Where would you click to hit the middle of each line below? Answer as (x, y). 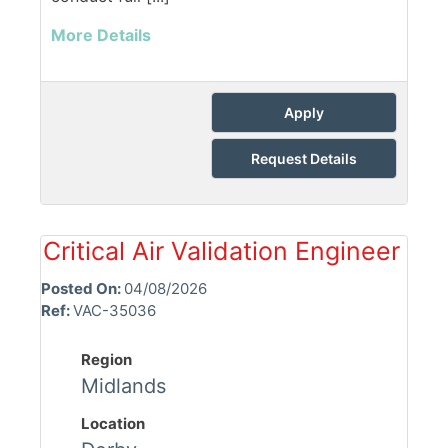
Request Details (304, 159)
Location (113, 424)
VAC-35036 (114, 311)
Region (106, 360)
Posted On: (82, 289)
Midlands (123, 386)
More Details (101, 35)
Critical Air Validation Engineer (221, 251)
